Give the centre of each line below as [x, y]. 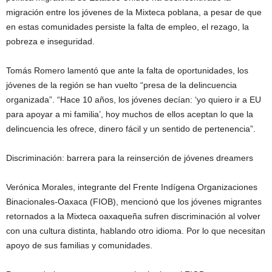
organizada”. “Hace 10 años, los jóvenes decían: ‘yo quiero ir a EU [134, 99]
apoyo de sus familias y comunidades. [79, 245]
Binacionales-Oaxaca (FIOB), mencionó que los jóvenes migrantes [134, 201]
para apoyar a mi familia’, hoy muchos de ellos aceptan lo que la [130, 114]
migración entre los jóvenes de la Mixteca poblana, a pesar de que [134, 12]
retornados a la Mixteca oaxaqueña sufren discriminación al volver [133, 216]
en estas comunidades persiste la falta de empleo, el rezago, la [127, 26]
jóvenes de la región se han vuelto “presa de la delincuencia [121, 85]
